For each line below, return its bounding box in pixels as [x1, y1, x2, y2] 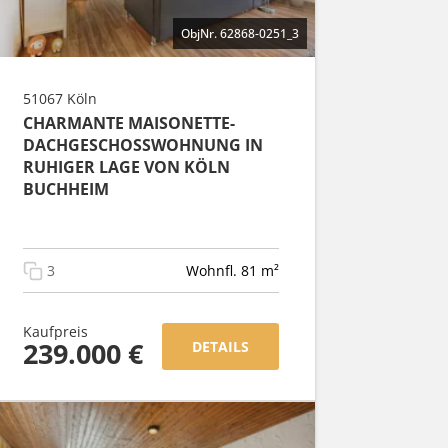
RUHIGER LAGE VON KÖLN [23, 156, 230, 179]
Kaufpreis [23, 322, 88, 342]
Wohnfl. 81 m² [186, 261, 279, 281]
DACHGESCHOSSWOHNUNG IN [23, 134, 263, 157]
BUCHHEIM [23, 178, 109, 201]
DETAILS [192, 337, 249, 357]
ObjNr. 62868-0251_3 [181, 25, 299, 43]
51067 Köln [23, 89, 97, 109]
